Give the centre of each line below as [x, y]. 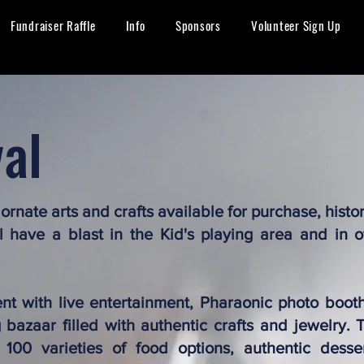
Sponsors [198, 25]
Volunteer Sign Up [296, 25]
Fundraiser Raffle [53, 25]
